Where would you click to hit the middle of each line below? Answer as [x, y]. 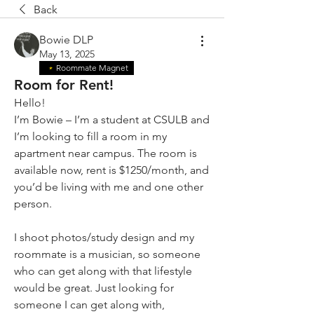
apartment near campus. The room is [105, 153]
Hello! [30, 103]
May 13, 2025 [67, 54]
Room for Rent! [64, 85]
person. [33, 204]
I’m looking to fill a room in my [90, 136]
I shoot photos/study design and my [104, 237]
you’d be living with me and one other [109, 187]
